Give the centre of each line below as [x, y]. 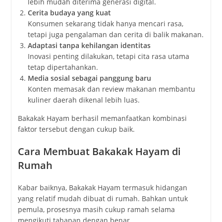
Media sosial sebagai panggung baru [89, 78]
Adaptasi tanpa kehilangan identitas [89, 45]
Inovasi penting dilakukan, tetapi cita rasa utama [108, 56]
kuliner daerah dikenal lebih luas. [83, 100]
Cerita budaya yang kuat [69, 12]
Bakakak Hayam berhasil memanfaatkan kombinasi [102, 118]
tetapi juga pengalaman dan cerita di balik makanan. [115, 34]
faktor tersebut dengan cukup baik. [76, 129]
